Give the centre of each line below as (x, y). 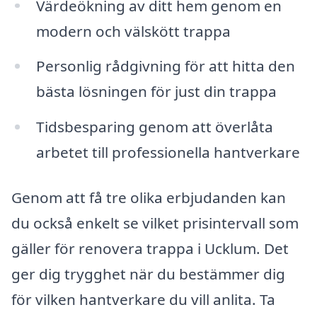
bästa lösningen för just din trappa (156, 92)
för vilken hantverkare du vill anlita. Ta (143, 299)
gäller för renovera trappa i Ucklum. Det (150, 248)
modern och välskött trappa (133, 31)
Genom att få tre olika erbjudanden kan (149, 197)
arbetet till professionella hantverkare (168, 152)
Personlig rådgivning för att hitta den (165, 66)
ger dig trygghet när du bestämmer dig (148, 273)
